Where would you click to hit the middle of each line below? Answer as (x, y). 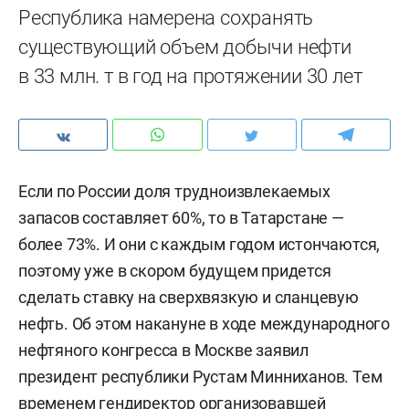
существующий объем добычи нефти (185, 47)
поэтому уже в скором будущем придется (175, 271)
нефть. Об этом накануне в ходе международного (204, 324)
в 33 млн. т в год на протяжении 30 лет (190, 76)
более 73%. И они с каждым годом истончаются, (199, 244)
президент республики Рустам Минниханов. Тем (200, 377)
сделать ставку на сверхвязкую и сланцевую (189, 297)
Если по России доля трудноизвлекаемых (174, 191)
